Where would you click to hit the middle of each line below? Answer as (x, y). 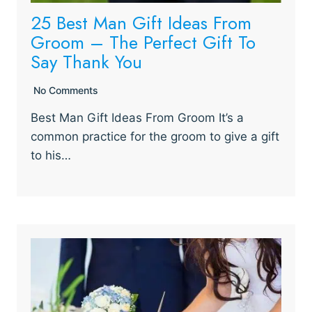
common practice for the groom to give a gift (155, 136)
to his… (51, 155)
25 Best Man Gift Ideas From (141, 23)
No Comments (66, 90)
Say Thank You (86, 62)
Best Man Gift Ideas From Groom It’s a (137, 118)
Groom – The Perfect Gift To (143, 42)
